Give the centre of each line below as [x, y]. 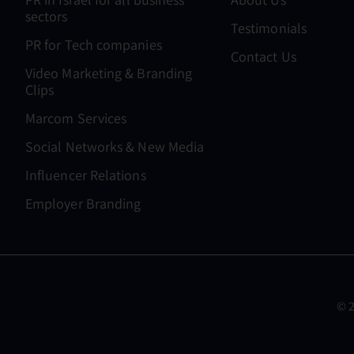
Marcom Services [76, 118]
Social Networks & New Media [115, 146]
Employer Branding [83, 203]
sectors [47, 16]
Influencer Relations [86, 175]
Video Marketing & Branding [109, 73]
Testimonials [269, 28]
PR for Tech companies [94, 44]
